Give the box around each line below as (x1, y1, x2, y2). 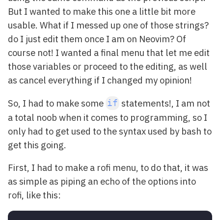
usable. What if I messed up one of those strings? (8, 19, 209, 31)
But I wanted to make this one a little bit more (8, 5, 195, 18)
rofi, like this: (8, 189, 61, 201)
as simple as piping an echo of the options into (8, 175, 196, 188)
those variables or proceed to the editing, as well (8, 60, 207, 73)
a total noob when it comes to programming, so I (8, 111, 207, 123)
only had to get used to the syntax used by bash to (8, 125, 212, 137)
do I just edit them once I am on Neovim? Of (8, 33, 186, 45)
